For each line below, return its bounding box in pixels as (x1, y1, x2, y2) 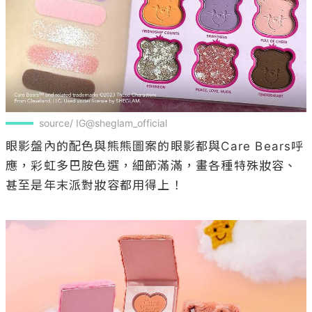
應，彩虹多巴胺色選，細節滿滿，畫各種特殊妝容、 (6, 158, 297, 173)
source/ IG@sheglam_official (39, 116, 167, 129)
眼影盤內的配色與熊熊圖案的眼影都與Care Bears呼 (6, 139, 304, 153)
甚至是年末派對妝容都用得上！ (6, 178, 183, 192)
